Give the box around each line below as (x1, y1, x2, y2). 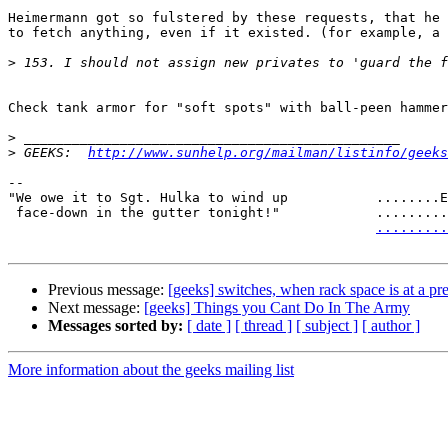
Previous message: (48, 281, 168, 299)
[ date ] (187, 317, 231, 335)
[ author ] (362, 317, 420, 335)
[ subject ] (296, 317, 358, 335)
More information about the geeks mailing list (8, 361, 294, 379)
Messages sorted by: (48, 317, 183, 335)
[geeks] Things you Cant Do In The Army (144, 299, 410, 317)
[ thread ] (235, 317, 292, 335)
